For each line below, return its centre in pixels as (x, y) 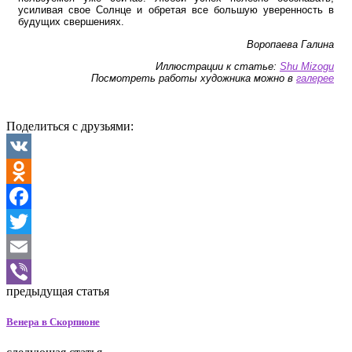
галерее (315, 79)
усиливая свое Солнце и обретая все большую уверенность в (176, 9)
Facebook (31, 221)
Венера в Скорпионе (53, 321)
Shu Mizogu (307, 67)
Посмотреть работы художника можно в (194, 79)
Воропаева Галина (290, 44)
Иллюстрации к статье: (218, 67)
